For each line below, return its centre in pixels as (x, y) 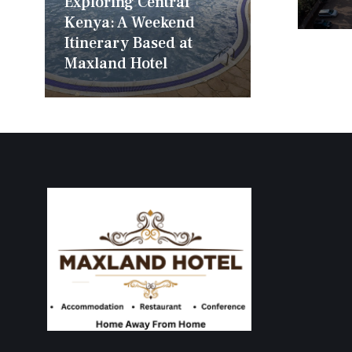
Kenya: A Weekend (130, 23)
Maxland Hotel (116, 64)
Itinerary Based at (128, 44)
